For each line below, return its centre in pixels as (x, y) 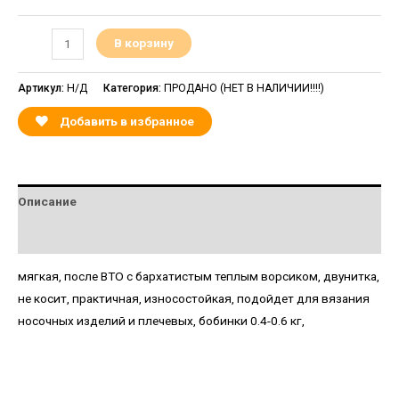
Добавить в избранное (127, 121)
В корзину (143, 42)
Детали (40, 236)
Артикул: (42, 88)
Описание (47, 202)
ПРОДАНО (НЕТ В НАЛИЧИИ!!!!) (244, 88)
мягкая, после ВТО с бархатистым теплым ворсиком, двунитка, (199, 277)
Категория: (134, 88)
